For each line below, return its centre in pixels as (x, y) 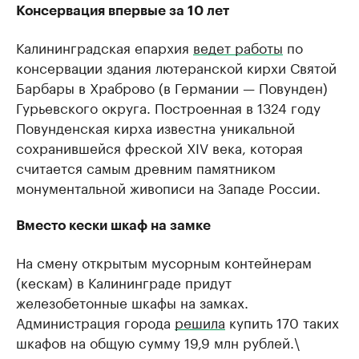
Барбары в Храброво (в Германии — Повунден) (172, 87)
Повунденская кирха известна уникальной (155, 127)
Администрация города (95, 321)
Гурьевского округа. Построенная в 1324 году (168, 107)
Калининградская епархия (105, 46)
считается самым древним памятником (146, 167)
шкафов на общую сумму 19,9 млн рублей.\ (158, 341)
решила (200, 321)
